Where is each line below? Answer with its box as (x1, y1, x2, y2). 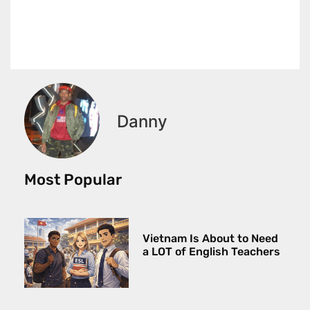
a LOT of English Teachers (143, 245, 281, 259)
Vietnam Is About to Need (143, 232, 279, 246)
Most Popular (24, 170, 122, 190)
